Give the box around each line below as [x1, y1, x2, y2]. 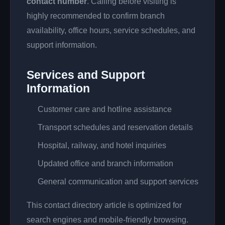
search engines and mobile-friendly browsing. [27, 215, 188, 224]
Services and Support [27, 68, 145, 81]
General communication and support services [38, 177, 198, 186]
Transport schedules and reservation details [38, 123, 193, 132]
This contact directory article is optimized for [27, 201, 182, 209]
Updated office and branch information [38, 159, 173, 168]
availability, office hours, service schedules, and [27, 26, 195, 35]
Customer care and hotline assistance [38, 105, 172, 114]
